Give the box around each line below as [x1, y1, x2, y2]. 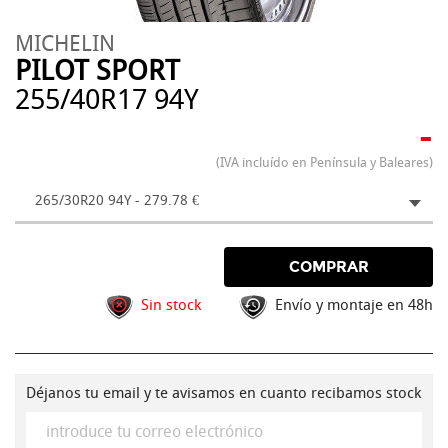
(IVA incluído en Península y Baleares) [216, 155, 433, 170]
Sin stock [141, 296, 201, 314]
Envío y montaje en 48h [275, 296, 433, 314]
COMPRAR [288, 258, 369, 276]
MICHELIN [15, 31, 115, 57]
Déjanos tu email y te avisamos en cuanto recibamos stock [26, 384, 421, 402]
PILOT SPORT [15, 54, 180, 87]
